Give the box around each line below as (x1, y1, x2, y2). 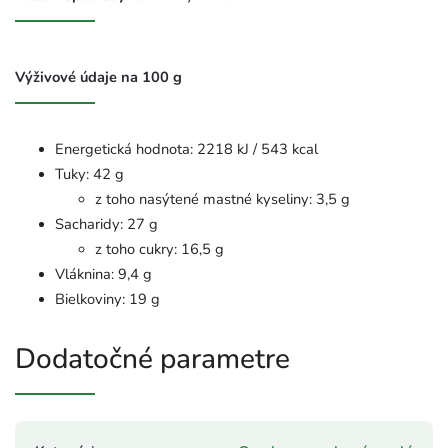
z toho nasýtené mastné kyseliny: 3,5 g (95, 189, 350, 210)
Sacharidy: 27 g (55, 214, 158, 235)
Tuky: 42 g (55, 164, 124, 185)
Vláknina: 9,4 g (55, 264, 152, 285)
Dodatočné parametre (15, 340, 290, 379)
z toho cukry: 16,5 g (95, 239, 224, 260)
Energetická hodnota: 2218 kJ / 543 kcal (55, 139, 318, 160)
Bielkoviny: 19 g (55, 289, 160, 310)
